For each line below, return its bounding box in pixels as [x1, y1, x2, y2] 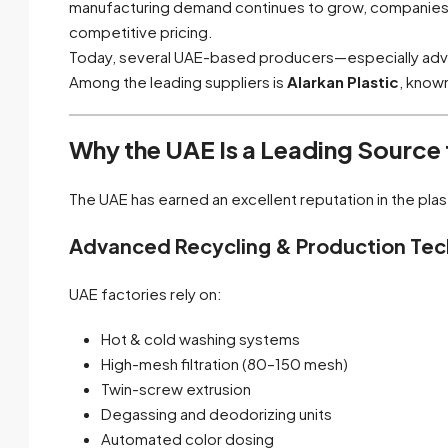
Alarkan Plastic [287, 72, 399, 92]
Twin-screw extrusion [101, 379, 251, 399]
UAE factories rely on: [69, 284, 222, 304]
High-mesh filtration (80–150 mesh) [101, 354, 348, 374]
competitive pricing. [69, 22, 213, 42]
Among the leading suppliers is [69, 72, 287, 92]
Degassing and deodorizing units [101, 404, 332, 424]
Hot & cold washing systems [101, 329, 300, 349]
